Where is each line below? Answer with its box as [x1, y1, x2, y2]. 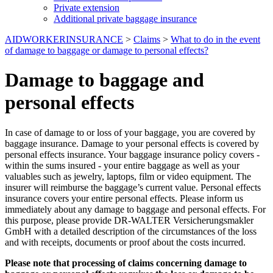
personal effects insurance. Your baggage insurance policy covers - [5, 149, 260, 160]
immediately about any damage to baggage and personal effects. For [5, 204, 266, 214]
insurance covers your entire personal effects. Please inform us [5, 193, 243, 204]
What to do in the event [171, 34, 260, 44]
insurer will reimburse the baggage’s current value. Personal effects [5, 182, 261, 193]
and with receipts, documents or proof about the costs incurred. [5, 236, 246, 247]
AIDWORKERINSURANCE [5, 34, 123, 44]
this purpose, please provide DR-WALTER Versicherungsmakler [5, 214, 253, 225]
